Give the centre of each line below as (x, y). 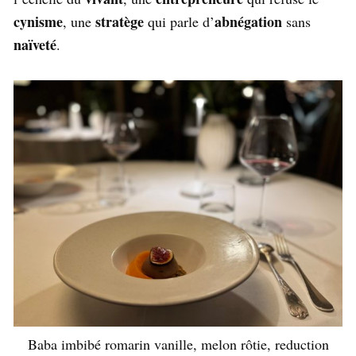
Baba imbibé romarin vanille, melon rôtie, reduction (178, 344)
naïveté (35, 44)
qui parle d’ (179, 21)
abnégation (248, 21)
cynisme (38, 21)
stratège (120, 21)
